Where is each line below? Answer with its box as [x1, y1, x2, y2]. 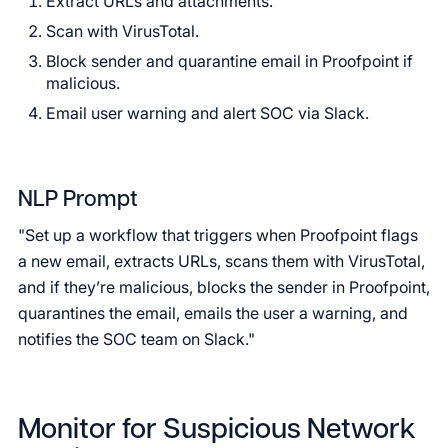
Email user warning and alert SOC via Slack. [46, 103, 369, 123]
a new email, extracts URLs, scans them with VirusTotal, [18, 251, 425, 271]
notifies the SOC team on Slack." [18, 329, 255, 349]
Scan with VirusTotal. [46, 21, 199, 41]
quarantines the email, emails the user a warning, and [18, 303, 408, 323]
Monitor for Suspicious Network [18, 417, 416, 445]
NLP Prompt [18, 189, 138, 212]
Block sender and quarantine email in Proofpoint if [46, 51, 413, 71]
